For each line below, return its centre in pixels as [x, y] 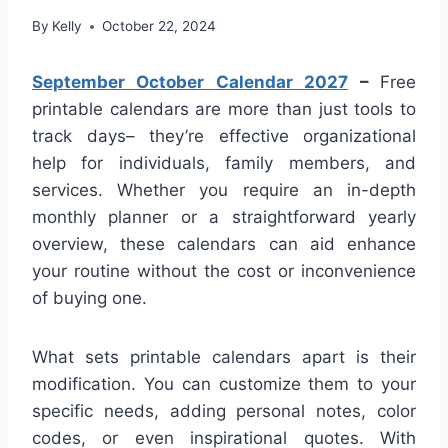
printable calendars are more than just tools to [224, 109]
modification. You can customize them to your [224, 384]
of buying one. [89, 298]
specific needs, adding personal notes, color [224, 411]
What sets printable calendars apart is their [224, 357]
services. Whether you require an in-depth [224, 190]
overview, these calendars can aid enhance [224, 244]
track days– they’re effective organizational [224, 136]
